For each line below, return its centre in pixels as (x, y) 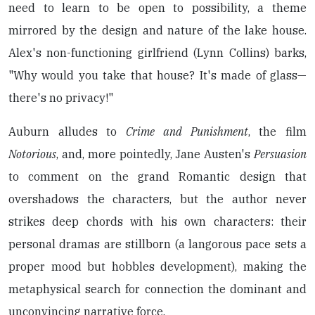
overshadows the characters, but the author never (157, 199)
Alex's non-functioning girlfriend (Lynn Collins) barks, (157, 53)
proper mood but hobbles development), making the (157, 266)
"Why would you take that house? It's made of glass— (157, 75)
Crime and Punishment (187, 131)
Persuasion (280, 154)
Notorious (32, 154)
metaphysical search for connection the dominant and (157, 289)
